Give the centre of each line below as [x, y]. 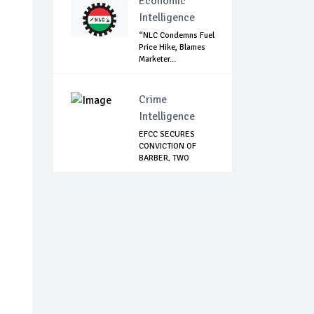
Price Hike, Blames [172, 48]
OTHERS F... [160, 170]
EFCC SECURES [167, 135]
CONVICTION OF [168, 146]
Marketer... [157, 60]
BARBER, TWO [164, 158]
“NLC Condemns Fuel [177, 36]
